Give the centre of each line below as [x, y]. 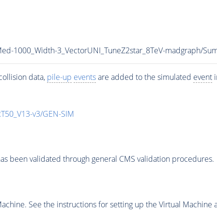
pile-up [59, 77]
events [85, 77]
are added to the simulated [144, 77]
